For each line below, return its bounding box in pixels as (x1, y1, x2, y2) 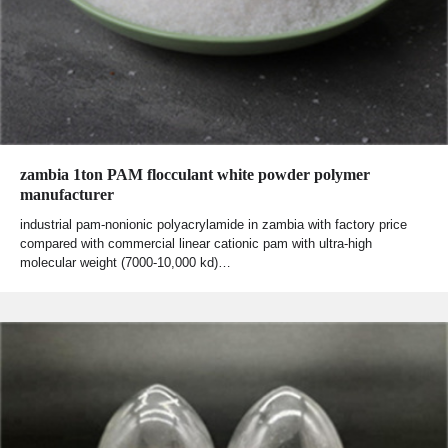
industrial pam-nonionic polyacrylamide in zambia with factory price (20, 216, 407, 232)
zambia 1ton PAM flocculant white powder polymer (20, 165, 370, 183)
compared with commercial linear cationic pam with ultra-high (20, 235, 372, 251)
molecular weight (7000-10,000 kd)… (20, 254, 231, 270)
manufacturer (20, 185, 114, 203)
